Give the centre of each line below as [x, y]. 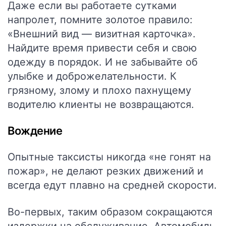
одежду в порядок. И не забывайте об [103, 62]
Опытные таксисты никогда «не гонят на [109, 157]
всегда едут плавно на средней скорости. [112, 185]
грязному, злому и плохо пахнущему [99, 90]
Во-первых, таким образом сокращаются [110, 212]
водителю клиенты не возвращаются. [101, 104]
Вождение [35, 131]
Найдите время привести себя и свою [102, 48]
